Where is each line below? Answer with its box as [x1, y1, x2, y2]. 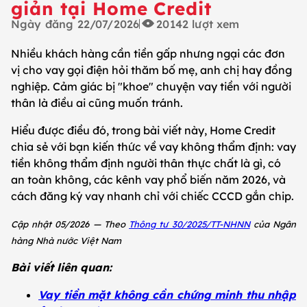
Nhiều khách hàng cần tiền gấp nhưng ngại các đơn [11, 47, 285, 61]
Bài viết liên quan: [11, 260, 112, 275]
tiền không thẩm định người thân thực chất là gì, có [11, 156, 281, 171]
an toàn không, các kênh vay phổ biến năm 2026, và [11, 173, 286, 187]
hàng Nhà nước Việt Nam [11, 235, 121, 247]
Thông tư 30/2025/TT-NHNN [129, 219, 250, 230]
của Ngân [249, 219, 297, 230]
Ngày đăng [11, 17, 74, 32]
